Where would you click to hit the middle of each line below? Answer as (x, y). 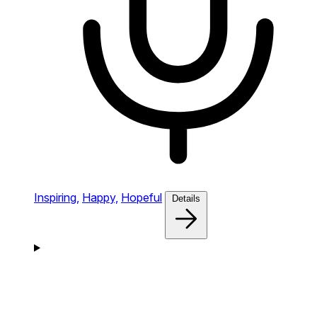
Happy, (100, 197)
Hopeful (142, 197)
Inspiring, (57, 197)
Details (186, 198)
